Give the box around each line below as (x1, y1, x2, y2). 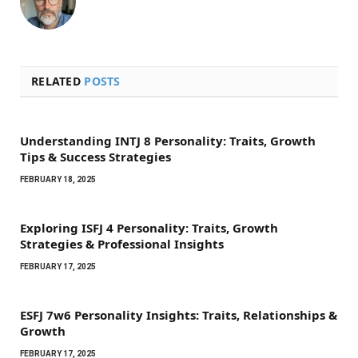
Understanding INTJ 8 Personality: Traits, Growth (20, 132, 316, 149)
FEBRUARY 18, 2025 (20, 174, 96, 184)
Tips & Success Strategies (20, 148, 171, 165)
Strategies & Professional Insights (20, 235, 224, 252)
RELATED (31, 73, 85, 89)
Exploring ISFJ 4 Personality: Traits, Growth (20, 219, 278, 236)
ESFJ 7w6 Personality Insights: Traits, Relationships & (20, 306, 337, 323)
